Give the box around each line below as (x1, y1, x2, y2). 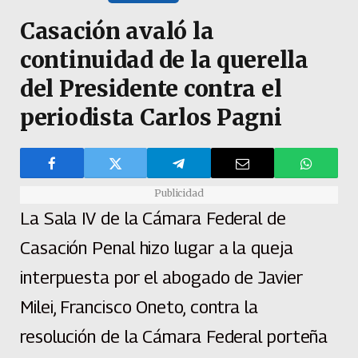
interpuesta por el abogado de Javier (20, 267, 303, 288)
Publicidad (153, 187, 205, 200)
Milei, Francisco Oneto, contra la (20, 296, 258, 318)
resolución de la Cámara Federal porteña (20, 326, 328, 348)
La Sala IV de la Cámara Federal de (20, 208, 286, 229)
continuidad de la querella (20, 46, 308, 75)
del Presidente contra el (20, 74, 282, 104)
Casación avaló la (20, 17, 214, 46)
